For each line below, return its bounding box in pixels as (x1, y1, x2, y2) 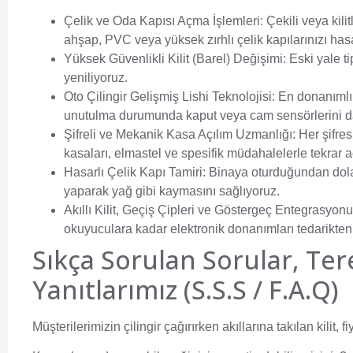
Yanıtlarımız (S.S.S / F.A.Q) (32, 272, 339, 307)
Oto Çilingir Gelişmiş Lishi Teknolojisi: (64, 89, 275, 103)
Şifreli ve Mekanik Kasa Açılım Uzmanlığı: (64, 127, 295, 141)
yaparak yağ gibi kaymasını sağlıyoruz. (64, 184, 280, 198)
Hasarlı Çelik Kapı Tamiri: (64, 165, 206, 179)
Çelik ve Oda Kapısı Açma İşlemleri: (64, 13, 263, 28)
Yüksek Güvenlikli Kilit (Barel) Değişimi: (64, 51, 286, 65)
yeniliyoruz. (64, 70, 128, 84)
